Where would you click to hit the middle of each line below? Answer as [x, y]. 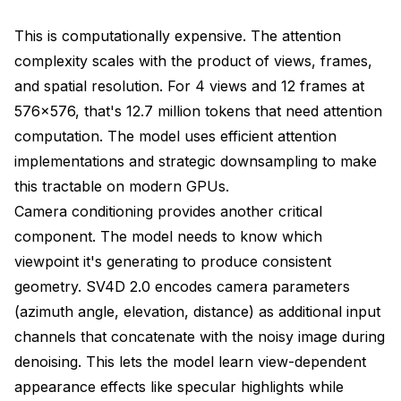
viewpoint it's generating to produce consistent [173, 261]
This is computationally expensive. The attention [178, 35]
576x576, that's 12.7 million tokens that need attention [198, 111]
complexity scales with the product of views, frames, [193, 60]
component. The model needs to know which [168, 236]
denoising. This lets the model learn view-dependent [190, 361]
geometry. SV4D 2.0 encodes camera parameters [182, 286]
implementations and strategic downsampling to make [196, 161]
